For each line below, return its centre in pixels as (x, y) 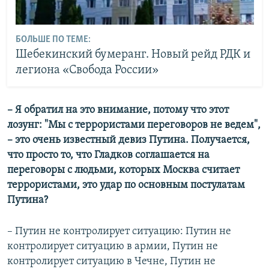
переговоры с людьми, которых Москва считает (123, 170)
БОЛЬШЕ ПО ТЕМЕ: (53, 40)
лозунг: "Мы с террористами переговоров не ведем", (134, 125)
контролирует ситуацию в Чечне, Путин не (111, 261)
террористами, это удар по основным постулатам (126, 185)
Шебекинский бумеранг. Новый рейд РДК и (133, 55)
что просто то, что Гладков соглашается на (108, 155)
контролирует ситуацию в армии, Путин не (113, 246)
